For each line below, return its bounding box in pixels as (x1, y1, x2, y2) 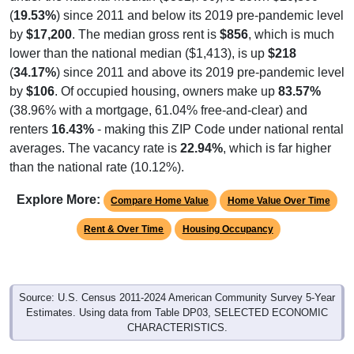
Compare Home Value (111, 183, 209, 194)
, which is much (248, 15, 334, 29)
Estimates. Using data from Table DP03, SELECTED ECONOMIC (26, 294, 328, 307)
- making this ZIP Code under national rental (94, 110, 344, 124)
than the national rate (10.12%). (9, 148, 184, 162)
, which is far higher (223, 129, 331, 143)
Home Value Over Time (227, 183, 330, 194)
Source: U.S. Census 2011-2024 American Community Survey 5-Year (19, 279, 335, 292)
